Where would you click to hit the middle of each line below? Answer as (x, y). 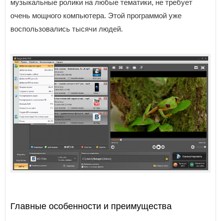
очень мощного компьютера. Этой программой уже (96, 15)
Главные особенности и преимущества (91, 206)
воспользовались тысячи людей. (67, 29)
